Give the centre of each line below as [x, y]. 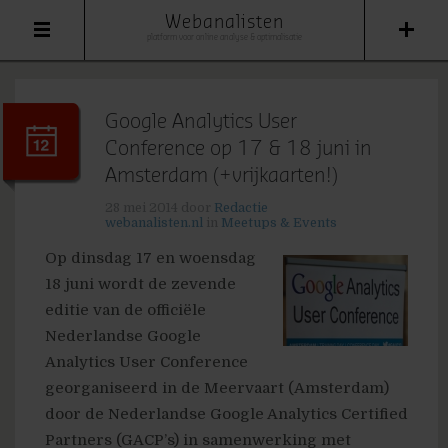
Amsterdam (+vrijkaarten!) [221, 176]
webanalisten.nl [154, 222]
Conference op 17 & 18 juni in [238, 149]
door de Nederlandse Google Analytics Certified [226, 414]
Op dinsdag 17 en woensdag [150, 258]
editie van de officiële [125, 310]
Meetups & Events [279, 222]
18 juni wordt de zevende [140, 284]
